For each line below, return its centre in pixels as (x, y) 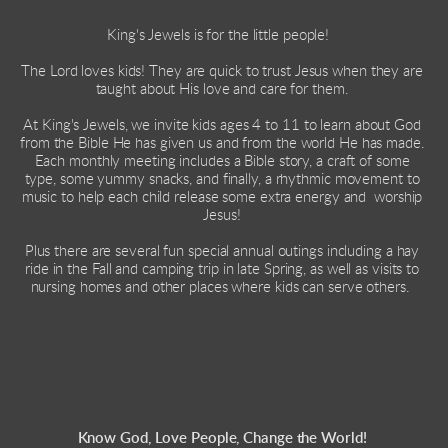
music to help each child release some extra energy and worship (222, 197)
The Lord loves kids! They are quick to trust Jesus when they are (222, 71)
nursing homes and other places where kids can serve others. (224, 287)
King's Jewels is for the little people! (224, 35)
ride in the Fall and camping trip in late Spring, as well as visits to (222, 269)
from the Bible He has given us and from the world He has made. (222, 143)
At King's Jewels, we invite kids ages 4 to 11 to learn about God (222, 125)
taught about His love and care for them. (224, 89)
